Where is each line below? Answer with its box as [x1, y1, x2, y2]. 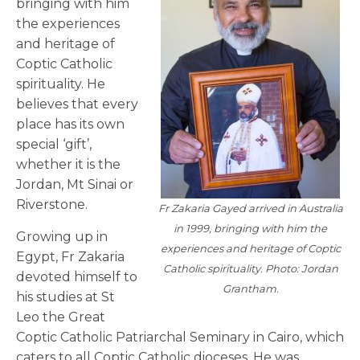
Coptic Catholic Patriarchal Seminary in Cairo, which [16, 329, 344, 346]
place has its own [16, 117, 125, 133]
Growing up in [16, 229, 108, 245]
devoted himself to [16, 269, 137, 285]
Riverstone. [16, 197, 88, 213]
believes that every [16, 96, 138, 112]
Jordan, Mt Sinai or [16, 177, 133, 193]
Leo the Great [16, 309, 105, 325]
